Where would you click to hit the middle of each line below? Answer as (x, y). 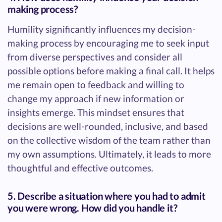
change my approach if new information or (96, 99)
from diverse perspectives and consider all (95, 57)
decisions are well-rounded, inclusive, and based (108, 126)
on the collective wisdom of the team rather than (109, 140)
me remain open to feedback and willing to (96, 85)
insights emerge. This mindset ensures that (96, 112)
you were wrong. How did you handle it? (92, 208)
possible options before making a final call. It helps (111, 71)
